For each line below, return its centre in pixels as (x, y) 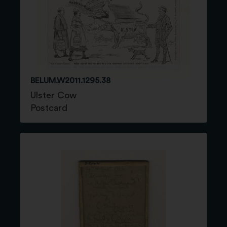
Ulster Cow (53, 95)
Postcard (49, 108)
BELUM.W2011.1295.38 (70, 80)
